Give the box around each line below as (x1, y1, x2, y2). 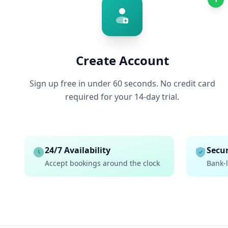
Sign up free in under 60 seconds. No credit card (29, 78, 215, 89)
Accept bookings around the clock (45, 158, 160, 168)
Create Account (75, 52, 169, 69)
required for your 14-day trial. (65, 91, 179, 102)
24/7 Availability (45, 145, 110, 156)
